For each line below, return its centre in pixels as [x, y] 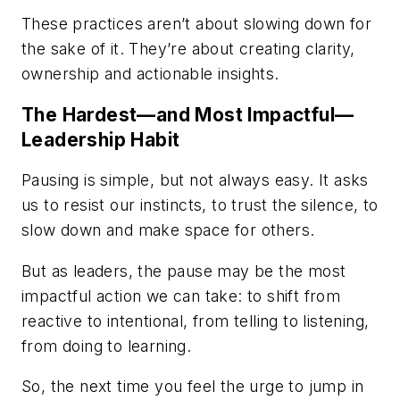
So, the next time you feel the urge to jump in [193, 387]
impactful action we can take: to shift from [181, 296]
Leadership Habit [101, 139]
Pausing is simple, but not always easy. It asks [195, 180]
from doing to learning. [107, 346]
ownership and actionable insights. [150, 73]
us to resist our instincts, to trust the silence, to [200, 205]
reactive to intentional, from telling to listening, [196, 321]
